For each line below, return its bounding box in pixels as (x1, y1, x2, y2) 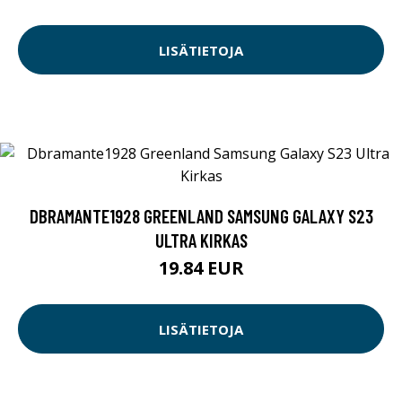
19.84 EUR (158, 256, 244, 281)
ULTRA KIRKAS (154, 229, 248, 252)
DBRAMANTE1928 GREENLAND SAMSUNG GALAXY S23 (29, 205, 373, 228)
